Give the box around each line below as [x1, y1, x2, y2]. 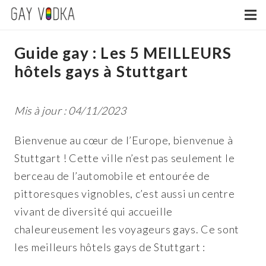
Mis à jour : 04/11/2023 [14, 104, 126, 117]
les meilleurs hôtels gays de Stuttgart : [14, 240, 206, 254]
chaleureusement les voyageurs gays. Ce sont [14, 223, 240, 236]
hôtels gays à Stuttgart [14, 62, 188, 81]
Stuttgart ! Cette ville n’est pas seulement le [14, 151, 235, 164]
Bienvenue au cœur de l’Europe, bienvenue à [14, 134, 233, 147]
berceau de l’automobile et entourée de [14, 169, 210, 182]
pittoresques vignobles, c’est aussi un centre [14, 187, 235, 200]
